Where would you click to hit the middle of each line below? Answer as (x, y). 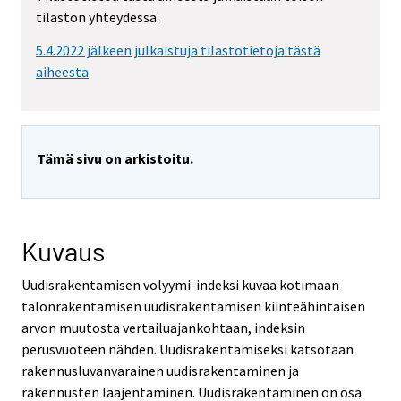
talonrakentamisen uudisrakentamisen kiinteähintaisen (193, 307)
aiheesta (62, 72)
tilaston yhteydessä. (98, 17)
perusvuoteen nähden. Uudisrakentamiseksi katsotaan (188, 350)
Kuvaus (63, 251)
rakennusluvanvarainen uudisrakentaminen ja (160, 371)
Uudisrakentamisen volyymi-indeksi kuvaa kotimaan (180, 285)
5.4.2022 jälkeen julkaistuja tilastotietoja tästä (178, 51)
